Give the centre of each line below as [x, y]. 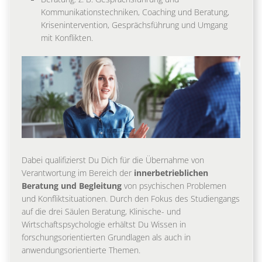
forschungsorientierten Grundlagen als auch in [106, 237]
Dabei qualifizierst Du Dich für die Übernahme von [113, 160]
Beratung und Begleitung [72, 186]
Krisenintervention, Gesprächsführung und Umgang [134, 25]
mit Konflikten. [67, 37]
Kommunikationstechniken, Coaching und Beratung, [135, 12]
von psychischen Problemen [174, 186]
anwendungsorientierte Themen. [82, 250]
